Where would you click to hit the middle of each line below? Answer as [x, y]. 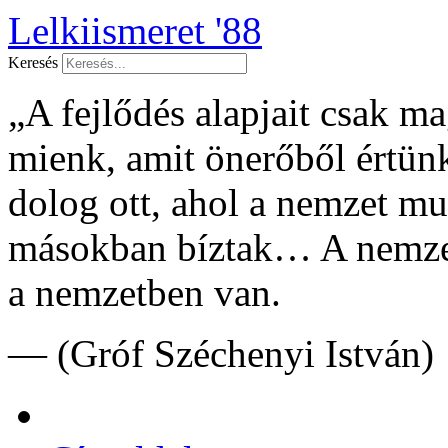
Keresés [33, 62]
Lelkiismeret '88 [135, 30]
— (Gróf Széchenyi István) [221, 353]
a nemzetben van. [144, 292]
